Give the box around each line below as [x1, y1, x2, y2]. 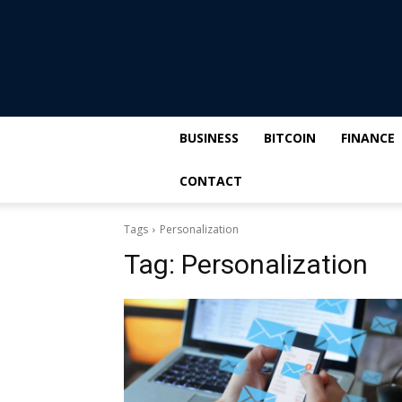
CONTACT [179, 172, 242, 189]
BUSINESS [179, 129, 239, 146]
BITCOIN [264, 129, 316, 146]
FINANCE [341, 129, 395, 146]
